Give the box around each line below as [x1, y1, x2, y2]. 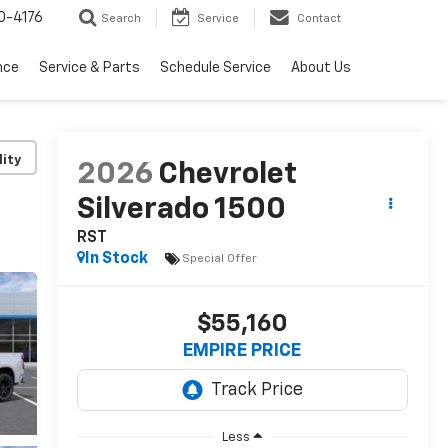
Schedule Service [160, 61, 271, 76]
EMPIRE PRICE [183, 342, 302, 361]
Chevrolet [157, 160, 297, 191]
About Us [291, 61, 351, 76]
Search [101, 13, 141, 25]
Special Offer [181, 252, 257, 265]
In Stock [84, 251, 148, 268]
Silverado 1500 [76, 195, 286, 226]
